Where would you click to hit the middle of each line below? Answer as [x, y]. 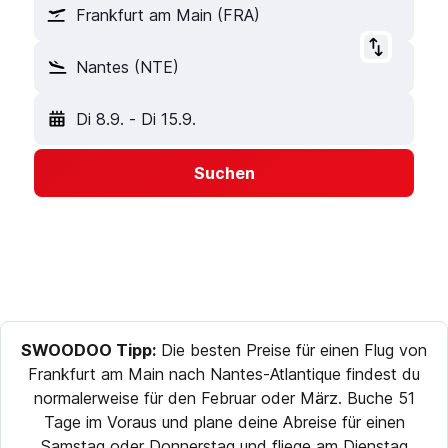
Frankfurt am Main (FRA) [168, 15]
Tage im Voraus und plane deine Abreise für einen [224, 422]
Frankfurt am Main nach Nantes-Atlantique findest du [224, 374]
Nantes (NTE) [127, 67]
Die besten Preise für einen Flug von [291, 350]
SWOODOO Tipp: [88, 350]
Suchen [224, 173]
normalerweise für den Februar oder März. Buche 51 [224, 398]
